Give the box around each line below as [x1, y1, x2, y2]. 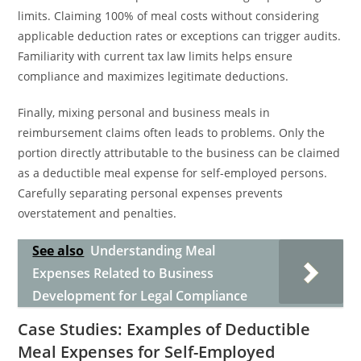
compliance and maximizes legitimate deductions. [18, 68, 289, 84]
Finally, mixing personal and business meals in [18, 105, 271, 120]
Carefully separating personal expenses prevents [18, 185, 284, 201]
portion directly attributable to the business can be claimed [18, 145, 341, 160]
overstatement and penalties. [18, 205, 177, 221]
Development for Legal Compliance [32, 287, 248, 305]
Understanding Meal [90, 242, 216, 259]
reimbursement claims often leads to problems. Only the [18, 125, 326, 140]
